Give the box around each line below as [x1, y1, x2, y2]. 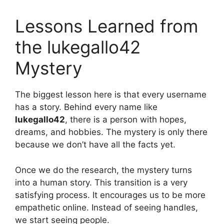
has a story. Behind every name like [15, 102, 157, 112]
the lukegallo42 [15, 36, 140, 57]
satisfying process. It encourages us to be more [15, 189, 205, 200]
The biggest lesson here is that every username [15, 89, 206, 99]
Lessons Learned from [15, 15, 198, 36]
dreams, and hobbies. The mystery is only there [15, 127, 207, 137]
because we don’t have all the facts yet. [15, 139, 175, 149]
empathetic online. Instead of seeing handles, [15, 202, 198, 212]
